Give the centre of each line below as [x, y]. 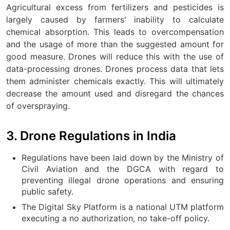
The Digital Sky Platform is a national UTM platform [123, 207]
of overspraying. [38, 106]
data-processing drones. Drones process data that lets [115, 69]
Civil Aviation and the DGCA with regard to [123, 169]
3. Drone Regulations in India [91, 136]
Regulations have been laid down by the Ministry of [123, 157]
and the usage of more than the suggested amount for [115, 44]
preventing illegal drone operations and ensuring [123, 180]
